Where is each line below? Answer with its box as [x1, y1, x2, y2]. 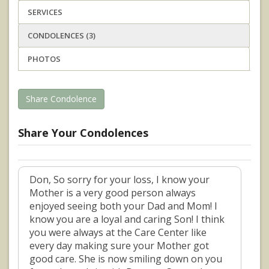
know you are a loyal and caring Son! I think [29, 213, 225, 226]
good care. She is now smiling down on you [29, 252, 222, 266]
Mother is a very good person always [29, 186, 196, 200]
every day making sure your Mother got [29, 239, 209, 253]
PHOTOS [28, 53, 61, 65]
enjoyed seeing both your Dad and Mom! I [29, 199, 217, 213]
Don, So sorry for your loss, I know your [29, 173, 210, 187]
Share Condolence [26, 93, 97, 105]
